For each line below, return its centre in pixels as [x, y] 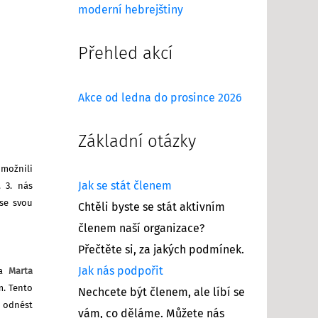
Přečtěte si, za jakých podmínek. [161, 250]
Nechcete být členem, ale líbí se [161, 292]
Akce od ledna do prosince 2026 [160, 98]
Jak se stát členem [125, 186]
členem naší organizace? [141, 228]
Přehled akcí [125, 54]
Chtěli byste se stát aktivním [152, 207]
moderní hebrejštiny [131, 10]
